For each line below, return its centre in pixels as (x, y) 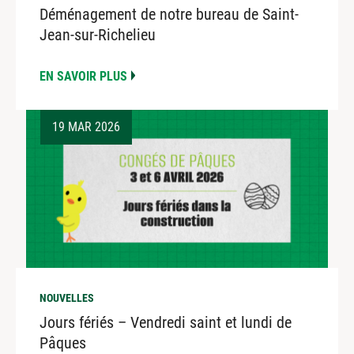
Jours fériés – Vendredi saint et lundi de (166, 323)
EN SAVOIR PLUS (83, 77)
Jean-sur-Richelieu (98, 35)
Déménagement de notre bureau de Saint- (169, 15)
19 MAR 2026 (86, 127)
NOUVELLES (67, 298)
